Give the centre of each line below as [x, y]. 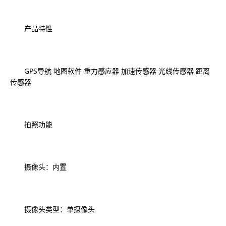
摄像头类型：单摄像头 [52, 209]
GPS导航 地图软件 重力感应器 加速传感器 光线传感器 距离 [110, 71]
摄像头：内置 [38, 167]
